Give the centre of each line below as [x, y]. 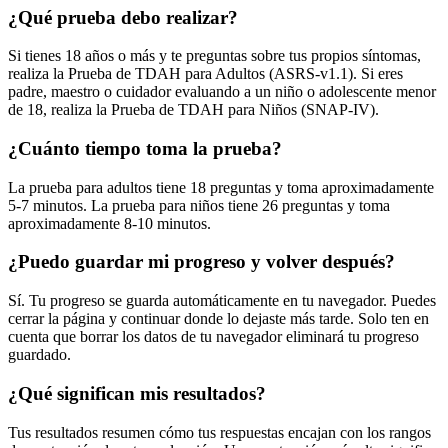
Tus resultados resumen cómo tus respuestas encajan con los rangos [219, 432]
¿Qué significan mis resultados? [137, 393]
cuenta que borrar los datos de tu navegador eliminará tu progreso [213, 337]
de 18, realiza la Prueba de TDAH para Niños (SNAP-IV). [193, 110]
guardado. [39, 355]
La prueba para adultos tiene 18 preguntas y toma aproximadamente [221, 187]
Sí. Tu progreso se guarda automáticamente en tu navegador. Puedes [222, 301]
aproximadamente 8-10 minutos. [109, 223]
